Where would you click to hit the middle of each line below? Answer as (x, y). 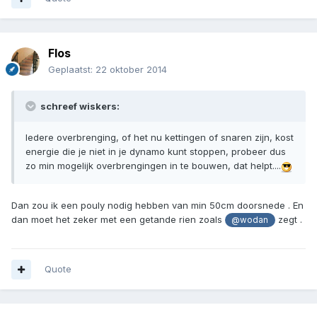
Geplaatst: (72, 70)
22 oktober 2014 (131, 70)
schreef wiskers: (79, 106)
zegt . (288, 220)
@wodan (250, 220)
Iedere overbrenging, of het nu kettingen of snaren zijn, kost (160, 138)
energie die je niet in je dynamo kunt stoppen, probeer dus (156, 152)
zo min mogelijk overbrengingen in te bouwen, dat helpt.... (153, 166)
